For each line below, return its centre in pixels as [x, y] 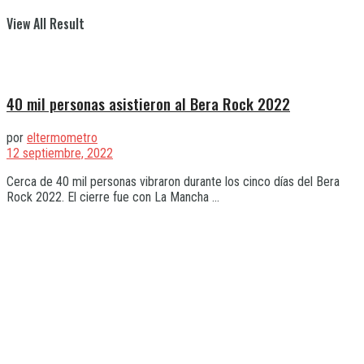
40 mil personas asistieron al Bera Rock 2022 [148, 104]
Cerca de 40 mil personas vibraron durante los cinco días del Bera [173, 181]
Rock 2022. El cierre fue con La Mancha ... [113, 197]
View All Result [45, 24]
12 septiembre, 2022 [60, 153]
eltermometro [62, 137]
